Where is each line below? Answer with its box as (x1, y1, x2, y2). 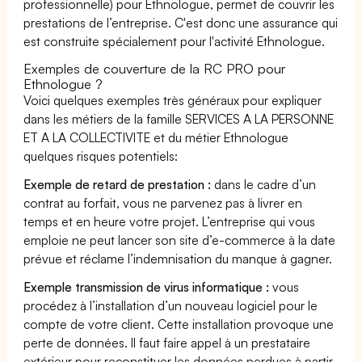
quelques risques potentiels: (23, 147, 179, 164)
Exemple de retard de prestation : (23, 175, 212, 192)
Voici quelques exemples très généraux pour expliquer (23, 91, 322, 108)
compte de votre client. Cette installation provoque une (23, 315, 335, 332)
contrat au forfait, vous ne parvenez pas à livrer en (23, 194, 303, 211)
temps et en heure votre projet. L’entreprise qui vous (23, 213, 316, 229)
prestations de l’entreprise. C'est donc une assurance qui (23, 14, 339, 31)
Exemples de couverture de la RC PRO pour (23, 59, 286, 77)
